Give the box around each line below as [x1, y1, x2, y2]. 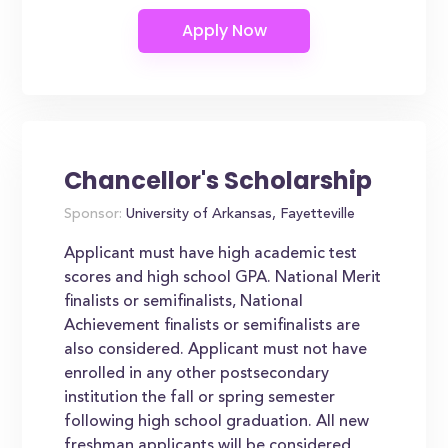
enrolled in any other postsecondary [64, 366, 330, 382]
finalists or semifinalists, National [64, 294, 304, 310]
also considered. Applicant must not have [64, 342, 368, 358]
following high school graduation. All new [64, 414, 370, 430]
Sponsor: [64, 208, 123, 222]
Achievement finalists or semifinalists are [64, 318, 361, 334]
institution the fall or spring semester [64, 390, 336, 406]
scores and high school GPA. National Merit [64, 270, 382, 286]
